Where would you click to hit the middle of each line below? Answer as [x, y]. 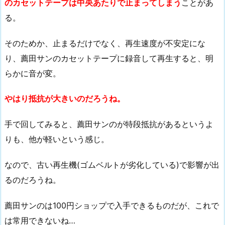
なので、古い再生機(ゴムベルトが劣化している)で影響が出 [112, 164]
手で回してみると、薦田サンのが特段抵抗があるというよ [109, 124]
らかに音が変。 [33, 73]
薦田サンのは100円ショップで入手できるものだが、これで [112, 205]
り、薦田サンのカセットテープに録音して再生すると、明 [109, 58]
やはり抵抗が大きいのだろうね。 [65, 99]
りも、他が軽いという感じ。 [57, 139]
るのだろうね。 [33, 180]
